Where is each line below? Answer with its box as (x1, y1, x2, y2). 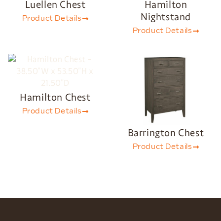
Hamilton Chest (20, 90, 91, 104)
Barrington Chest (127, 126, 204, 139)
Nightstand (141, 10, 191, 23)
